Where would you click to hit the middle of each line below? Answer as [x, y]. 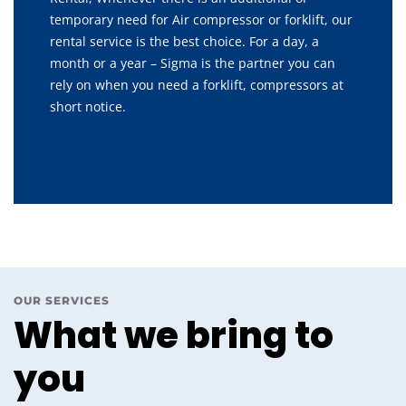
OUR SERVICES [62, 300]
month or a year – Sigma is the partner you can [193, 63]
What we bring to [174, 335]
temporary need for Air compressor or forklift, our [201, 19]
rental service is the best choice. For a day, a [184, 41]
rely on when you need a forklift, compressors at [197, 85]
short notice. [88, 106]
